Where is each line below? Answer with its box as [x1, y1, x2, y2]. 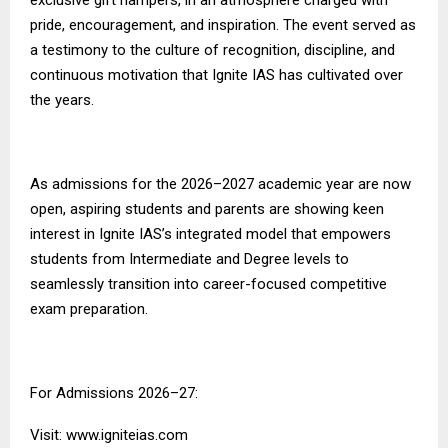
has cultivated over [275, 65, 403, 84]
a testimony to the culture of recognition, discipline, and [30, 40, 395, 59]
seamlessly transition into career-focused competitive [30, 274, 387, 293]
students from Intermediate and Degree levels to [30, 249, 349, 268]
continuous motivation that [30, 65, 212, 84]
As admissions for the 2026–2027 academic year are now [30, 174, 411, 193]
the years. [30, 90, 94, 109]
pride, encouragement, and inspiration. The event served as [30, 15, 416, 34]
